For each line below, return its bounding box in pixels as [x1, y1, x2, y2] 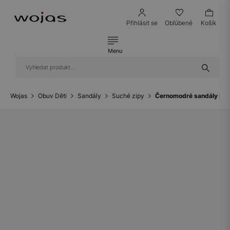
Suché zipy [112, 92, 144, 100]
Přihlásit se [126, 19, 158, 27]
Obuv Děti [38, 92, 67, 100]
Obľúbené [165, 19, 193, 27]
